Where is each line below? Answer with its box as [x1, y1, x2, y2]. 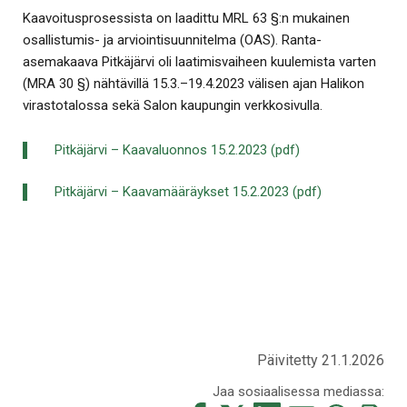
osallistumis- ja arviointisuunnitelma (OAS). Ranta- [23, 32, 322, 49]
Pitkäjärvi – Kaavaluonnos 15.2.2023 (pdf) [55, 141, 300, 158]
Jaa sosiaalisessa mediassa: [213, 383, 384, 401]
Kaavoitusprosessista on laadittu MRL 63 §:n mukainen [23, 10, 350, 27]
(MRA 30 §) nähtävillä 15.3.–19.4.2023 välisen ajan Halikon [23, 75, 364, 93]
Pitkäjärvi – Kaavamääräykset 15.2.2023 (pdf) [55, 184, 322, 201]
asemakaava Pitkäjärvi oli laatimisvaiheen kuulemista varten [23, 54, 376, 71]
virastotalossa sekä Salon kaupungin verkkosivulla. [23, 97, 323, 114]
